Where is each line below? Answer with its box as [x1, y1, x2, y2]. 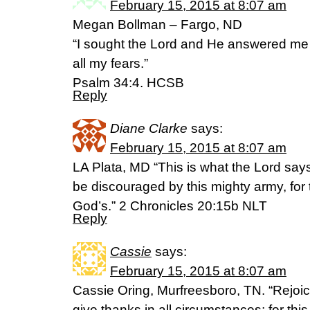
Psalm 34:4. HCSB [73, 75, 184, 90]
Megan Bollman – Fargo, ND [73, 17, 242, 32]
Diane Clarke [110, 121, 188, 136]
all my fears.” [73, 56, 148, 71]
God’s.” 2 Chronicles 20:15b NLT [73, 199, 267, 213]
